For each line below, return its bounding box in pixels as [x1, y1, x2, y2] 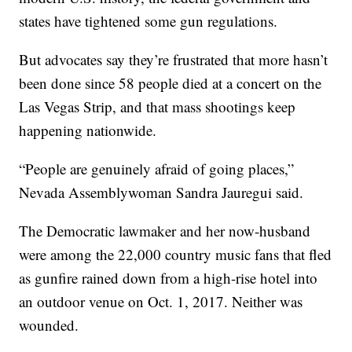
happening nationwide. [19, 120, 157, 141]
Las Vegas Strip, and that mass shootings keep [19, 97, 296, 117]
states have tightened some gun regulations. [19, 11, 278, 31]
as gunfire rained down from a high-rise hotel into [19, 268, 318, 288]
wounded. [19, 315, 79, 335]
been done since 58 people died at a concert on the [19, 73, 322, 93]
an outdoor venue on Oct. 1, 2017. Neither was [19, 291, 303, 312]
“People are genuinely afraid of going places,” [19, 159, 295, 179]
